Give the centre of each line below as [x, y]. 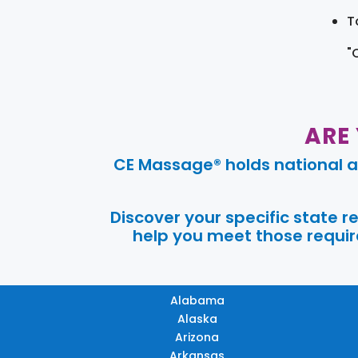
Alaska [197, 318]
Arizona [197, 337]
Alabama [197, 300]
